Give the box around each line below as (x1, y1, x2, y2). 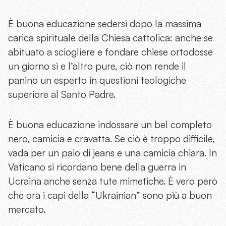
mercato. (8, 203, 45, 216)
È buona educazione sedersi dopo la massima (8, 18, 201, 30)
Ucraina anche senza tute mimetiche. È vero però (8, 175, 217, 188)
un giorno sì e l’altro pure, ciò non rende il (8, 60, 186, 73)
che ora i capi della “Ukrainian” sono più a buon (8, 189, 212, 202)
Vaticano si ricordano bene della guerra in (8, 161, 186, 174)
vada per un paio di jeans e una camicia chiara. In (8, 147, 217, 159)
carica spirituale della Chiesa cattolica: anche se (8, 32, 213, 44)
